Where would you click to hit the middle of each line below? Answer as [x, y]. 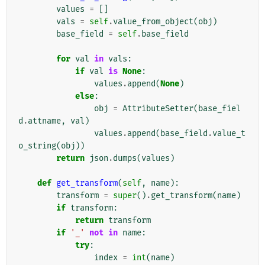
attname [44, 121]
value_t [229, 134]
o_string [37, 146]
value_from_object [153, 22]
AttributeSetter [158, 109]
